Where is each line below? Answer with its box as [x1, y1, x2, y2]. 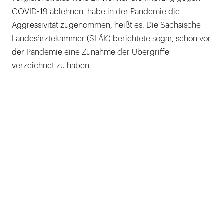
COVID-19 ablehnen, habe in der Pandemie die [12, 7, 180, 16]
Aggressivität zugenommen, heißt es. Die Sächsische [12, 21, 201, 29]
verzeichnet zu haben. [12, 61, 91, 70]
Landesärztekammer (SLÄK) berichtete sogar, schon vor [12, 34, 211, 43]
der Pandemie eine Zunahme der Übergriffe [12, 48, 169, 56]
